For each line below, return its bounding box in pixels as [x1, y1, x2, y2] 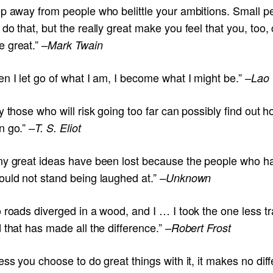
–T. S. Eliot [29, 119, 81, 135]
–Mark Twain [41, 37, 103, 52]
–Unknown [156, 169, 211, 185]
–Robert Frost [165, 219, 231, 235]
